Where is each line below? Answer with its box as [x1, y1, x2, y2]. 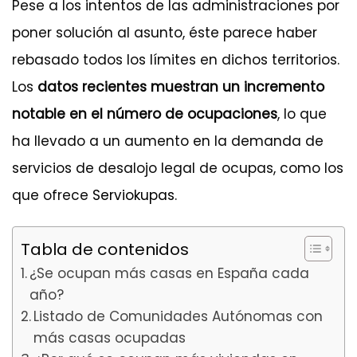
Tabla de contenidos [21, 237, 189, 261]
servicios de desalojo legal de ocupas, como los [12, 158, 343, 178]
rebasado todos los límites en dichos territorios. [12, 49, 339, 69]
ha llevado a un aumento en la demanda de [12, 131, 324, 151]
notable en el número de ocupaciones [12, 104, 277, 124]
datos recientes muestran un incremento [33, 76, 324, 96]
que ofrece [12, 185, 88, 205]
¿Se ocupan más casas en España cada [29, 263, 310, 283]
